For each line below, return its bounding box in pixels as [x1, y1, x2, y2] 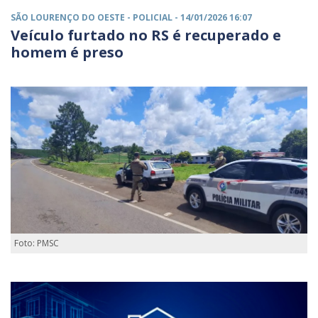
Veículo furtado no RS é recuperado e [11, 26, 281, 45]
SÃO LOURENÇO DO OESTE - [11, 11, 133, 24]
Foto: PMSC [14, 236, 59, 249]
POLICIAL [133, 11, 172, 24]
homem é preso [11, 43, 124, 62]
